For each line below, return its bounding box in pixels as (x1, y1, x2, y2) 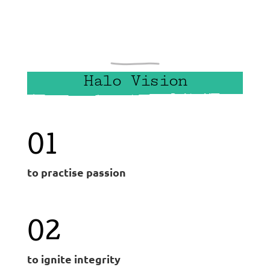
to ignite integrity (27, 252, 121, 266)
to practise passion (27, 165, 126, 180)
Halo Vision (83, 71, 187, 91)
